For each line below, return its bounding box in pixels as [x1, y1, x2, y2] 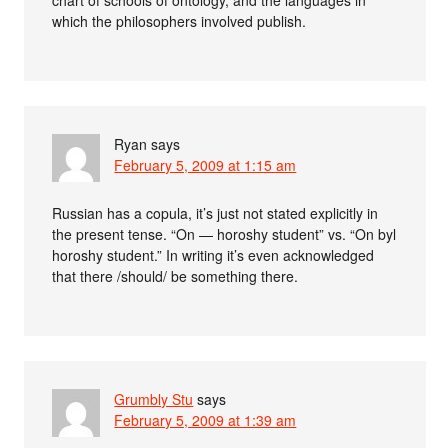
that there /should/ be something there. [52, 266, 299, 287]
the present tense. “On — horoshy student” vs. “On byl [52, 224, 397, 245]
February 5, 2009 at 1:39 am [114, 410, 297, 431]
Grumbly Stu [114, 389, 194, 410]
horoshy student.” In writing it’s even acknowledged [52, 245, 375, 266]
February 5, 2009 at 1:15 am [114, 155, 297, 176]
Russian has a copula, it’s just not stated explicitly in [52, 203, 379, 224]
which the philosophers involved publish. [52, 11, 307, 32]
